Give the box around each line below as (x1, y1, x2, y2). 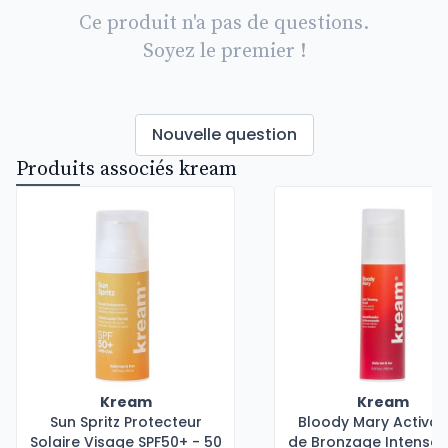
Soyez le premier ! (142, 39, 306, 64)
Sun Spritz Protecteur (49, 412, 202, 432)
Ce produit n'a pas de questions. (79, 11, 369, 36)
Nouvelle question (151, 123, 297, 146)
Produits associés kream (16, 157, 237, 182)
